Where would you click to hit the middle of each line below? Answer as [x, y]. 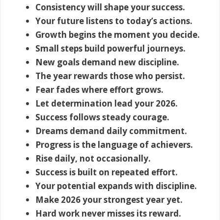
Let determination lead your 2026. [107, 103]
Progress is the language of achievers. [114, 144]
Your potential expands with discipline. [116, 186]
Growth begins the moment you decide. [118, 34]
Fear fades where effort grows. [99, 89]
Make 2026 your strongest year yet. [109, 199]
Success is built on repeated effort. [107, 172]
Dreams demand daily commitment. [111, 131]
